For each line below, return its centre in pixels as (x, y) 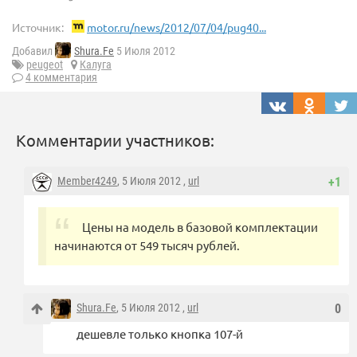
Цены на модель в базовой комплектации (200, 226)
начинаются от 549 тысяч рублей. (147, 245)
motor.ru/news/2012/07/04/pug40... (177, 27)
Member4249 (87, 180)
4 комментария (61, 77)
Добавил (33, 51)
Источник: (38, 27)
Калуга (96, 64)
